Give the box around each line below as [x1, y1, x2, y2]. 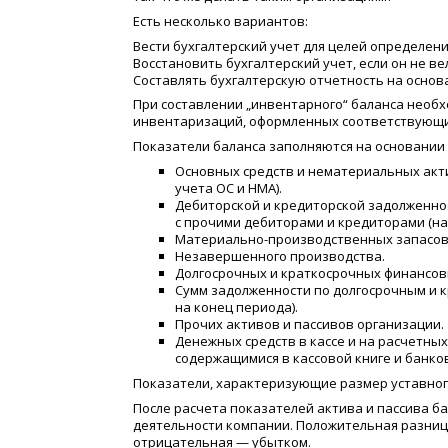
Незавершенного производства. [175, 247, 385, 266]
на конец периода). [175, 298, 298, 317]
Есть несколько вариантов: [133, 11, 308, 30]
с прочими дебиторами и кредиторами [175, 213, 425, 232]
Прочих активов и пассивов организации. [175, 315, 444, 334]
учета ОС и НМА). [175, 179, 282, 198]
